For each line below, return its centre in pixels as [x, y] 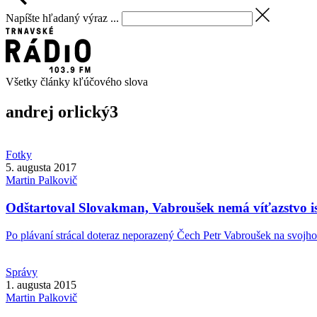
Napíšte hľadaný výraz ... [62, 18]
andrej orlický [58, 112]
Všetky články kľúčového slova [77, 82]
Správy [22, 272]
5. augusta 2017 [41, 168]
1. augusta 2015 [41, 284]
